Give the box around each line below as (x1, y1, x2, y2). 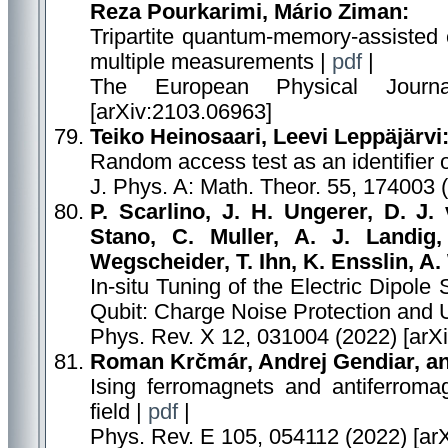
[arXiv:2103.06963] (90, 100, 272, 124)
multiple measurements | (90, 50, 332, 74)
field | (90, 400, 148, 424)
